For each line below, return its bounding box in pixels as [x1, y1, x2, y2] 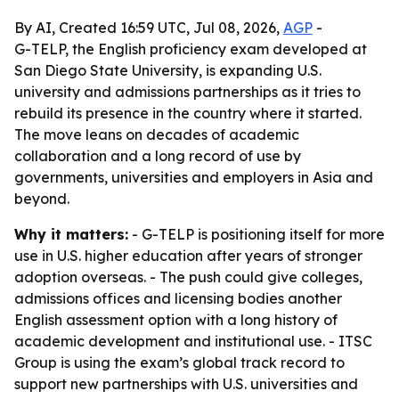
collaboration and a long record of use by [14, 147, 301, 165]
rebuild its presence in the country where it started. [14, 104, 362, 122]
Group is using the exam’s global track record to [14, 354, 345, 371]
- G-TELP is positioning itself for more [128, 225, 385, 243]
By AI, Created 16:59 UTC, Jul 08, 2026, [14, 19, 283, 37]
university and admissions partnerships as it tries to [14, 83, 361, 101]
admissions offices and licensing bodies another [14, 289, 342, 307]
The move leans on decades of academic [14, 126, 299, 143]
